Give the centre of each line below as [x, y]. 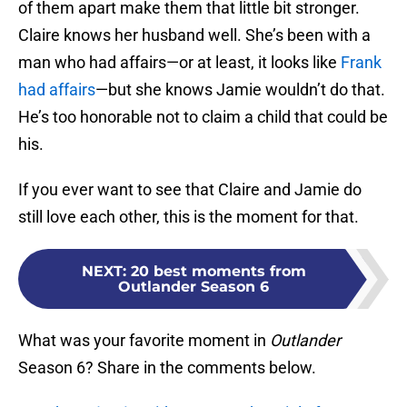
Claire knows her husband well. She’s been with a [194, 35]
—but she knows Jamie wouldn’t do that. [240, 90]
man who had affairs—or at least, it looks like [179, 63]
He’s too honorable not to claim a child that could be [203, 117]
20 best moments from [218, 272]
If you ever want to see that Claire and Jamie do [190, 190]
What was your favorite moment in [144, 341]
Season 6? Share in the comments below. [167, 368]
